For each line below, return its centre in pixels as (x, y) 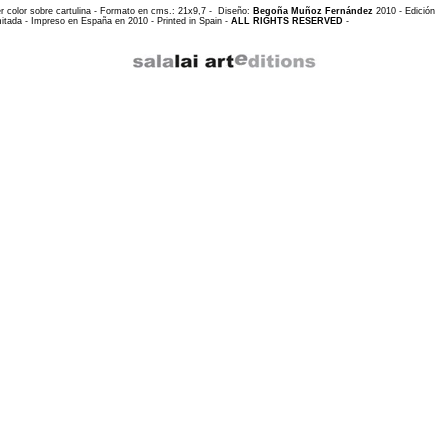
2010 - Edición (403, 11)
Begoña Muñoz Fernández (312, 11)
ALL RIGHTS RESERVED (286, 21)
